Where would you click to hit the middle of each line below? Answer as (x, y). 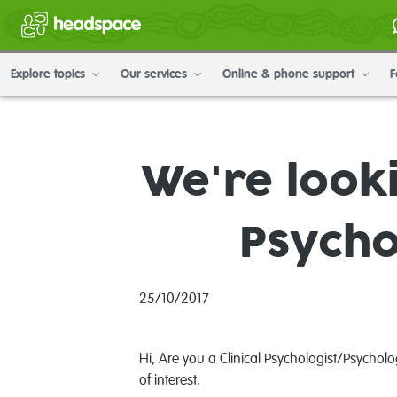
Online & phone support (290, 74)
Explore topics (50, 74)
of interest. (170, 381)
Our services (156, 74)
